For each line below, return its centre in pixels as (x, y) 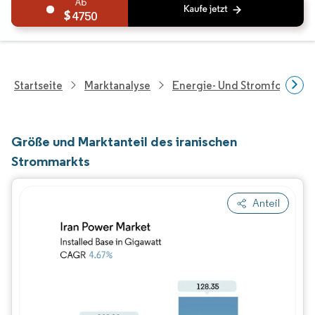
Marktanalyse (117, 85)
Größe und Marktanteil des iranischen (124, 141)
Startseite (38, 85)
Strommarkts (51, 161)
